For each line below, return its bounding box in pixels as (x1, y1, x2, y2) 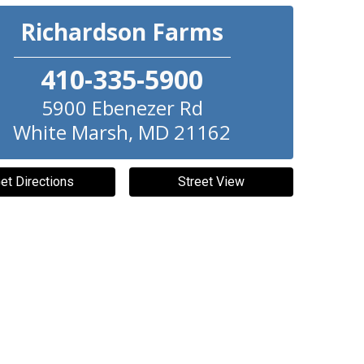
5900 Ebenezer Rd (41, 94, 203, 121)
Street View (177, 174, 245, 189)
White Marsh (13, 119, 129, 145)
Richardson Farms (20, 16, 224, 47)
